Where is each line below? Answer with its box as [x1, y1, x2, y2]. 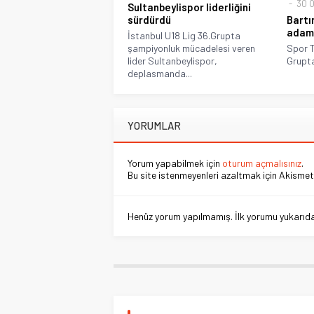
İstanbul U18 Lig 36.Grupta [128, 29, 240, 42]
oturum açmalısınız [222, 157, 301, 170]
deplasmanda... [128, 67, 192, 80]
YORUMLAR [128, 119, 181, 132]
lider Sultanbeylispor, [128, 55, 217, 67]
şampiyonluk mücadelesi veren [128, 42, 255, 55]
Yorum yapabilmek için [128, 157, 222, 170]
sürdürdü [128, 13, 171, 27]
